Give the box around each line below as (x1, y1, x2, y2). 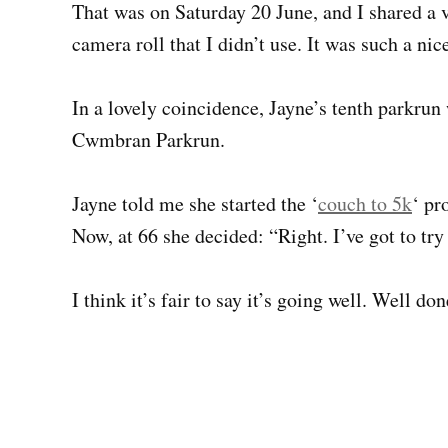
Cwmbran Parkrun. (72, 126, 225, 154)
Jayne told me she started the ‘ (72, 190, 318, 218)
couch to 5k (318, 190, 412, 218)
